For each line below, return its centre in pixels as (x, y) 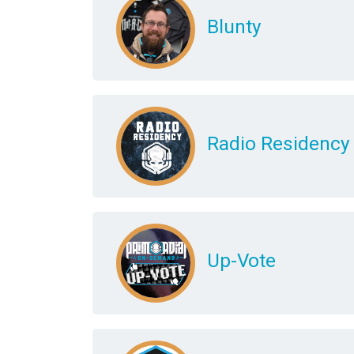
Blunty (234, 27)
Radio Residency (279, 144)
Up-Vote (241, 261)
